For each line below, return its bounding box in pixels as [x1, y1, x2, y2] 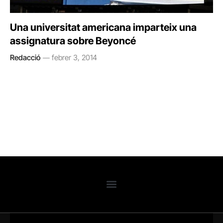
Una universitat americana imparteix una [10, 21, 197, 33]
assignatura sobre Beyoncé [10, 34, 136, 47]
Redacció [10, 52, 40, 62]
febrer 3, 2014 [52, 52, 97, 62]
